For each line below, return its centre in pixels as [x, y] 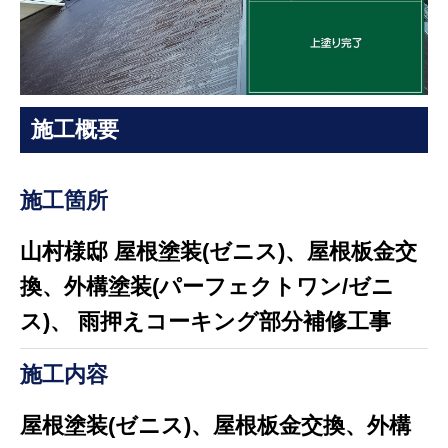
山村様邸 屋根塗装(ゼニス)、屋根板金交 [218, 252]
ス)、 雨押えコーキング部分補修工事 [205, 322]
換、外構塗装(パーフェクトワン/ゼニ [206, 287]
